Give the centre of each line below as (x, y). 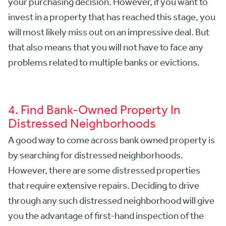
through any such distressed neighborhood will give (111, 201)
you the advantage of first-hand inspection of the (106, 216)
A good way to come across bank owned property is (111, 140)
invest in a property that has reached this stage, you (112, 17)
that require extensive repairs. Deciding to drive (104, 185)
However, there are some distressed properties (104, 170)
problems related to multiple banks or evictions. (104, 62)
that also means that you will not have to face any (106, 47)
